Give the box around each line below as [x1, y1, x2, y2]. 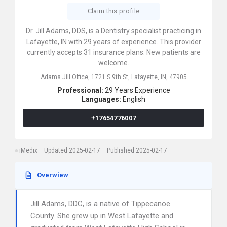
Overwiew [37, 171, 68, 179]
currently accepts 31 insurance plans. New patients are [26, 48, 201, 56]
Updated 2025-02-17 [44, 147, 100, 154]
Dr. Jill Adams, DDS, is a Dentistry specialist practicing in [26, 27, 201, 35]
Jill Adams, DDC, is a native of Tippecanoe [30, 199, 170, 208]
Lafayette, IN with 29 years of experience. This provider [26, 37, 201, 46]
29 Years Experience [104, 86, 170, 94]
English [123, 95, 145, 103]
